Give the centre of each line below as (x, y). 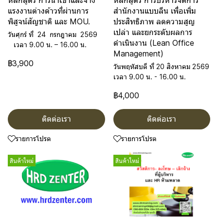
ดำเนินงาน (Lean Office (154, 43)
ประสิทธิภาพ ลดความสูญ (154, 21)
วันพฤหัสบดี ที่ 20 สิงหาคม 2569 (161, 66)
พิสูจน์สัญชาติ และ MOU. (49, 21)
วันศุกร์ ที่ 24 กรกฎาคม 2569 (54, 34)
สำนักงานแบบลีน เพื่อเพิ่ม (154, 11)
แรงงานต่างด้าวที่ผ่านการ (48, 11)
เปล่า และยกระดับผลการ (153, 32)
